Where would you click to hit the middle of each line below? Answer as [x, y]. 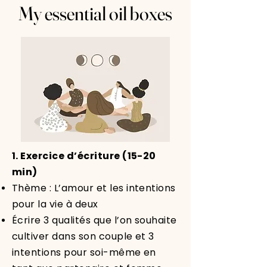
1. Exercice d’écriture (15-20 [84, 156]
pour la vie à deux [55, 204]
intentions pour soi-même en [84, 252]
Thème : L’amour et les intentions [94, 188]
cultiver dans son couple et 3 [83, 236]
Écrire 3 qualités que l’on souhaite [94, 220]
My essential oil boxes [95, 13]
